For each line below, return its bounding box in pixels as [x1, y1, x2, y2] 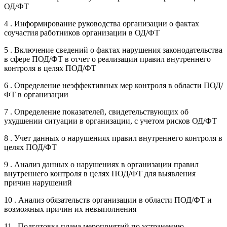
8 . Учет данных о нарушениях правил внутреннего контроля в [4, 133, 222, 142]
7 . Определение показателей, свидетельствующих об [4, 107, 188, 116]
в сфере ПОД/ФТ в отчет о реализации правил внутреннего [4, 54, 211, 63]
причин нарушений [4, 178, 72, 187]
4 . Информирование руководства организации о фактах [4, 19, 199, 28]
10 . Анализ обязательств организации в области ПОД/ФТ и [4, 195, 212, 204]
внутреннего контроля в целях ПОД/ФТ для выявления [4, 169, 196, 178]
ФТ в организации [4, 90, 68, 99]
